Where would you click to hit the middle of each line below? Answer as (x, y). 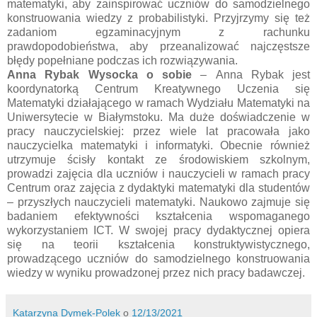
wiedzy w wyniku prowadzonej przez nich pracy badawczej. (156, 273)
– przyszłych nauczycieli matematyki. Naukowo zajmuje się (158, 202)
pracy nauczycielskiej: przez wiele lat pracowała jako (158, 132)
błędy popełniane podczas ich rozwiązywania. (122, 61)
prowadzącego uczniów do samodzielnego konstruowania (158, 259)
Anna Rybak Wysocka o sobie (99, 75)
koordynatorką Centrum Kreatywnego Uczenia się (158, 89)
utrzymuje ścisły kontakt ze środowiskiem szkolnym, (158, 160)
